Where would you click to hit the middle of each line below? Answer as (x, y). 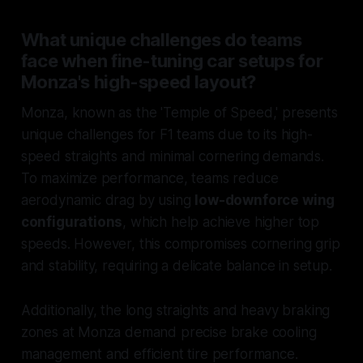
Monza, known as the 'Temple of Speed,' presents (179, 113)
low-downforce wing (265, 201)
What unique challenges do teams (162, 40)
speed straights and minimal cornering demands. (172, 157)
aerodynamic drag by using (108, 201)
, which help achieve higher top (221, 222)
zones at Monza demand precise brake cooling (169, 333)
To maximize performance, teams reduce (149, 179)
